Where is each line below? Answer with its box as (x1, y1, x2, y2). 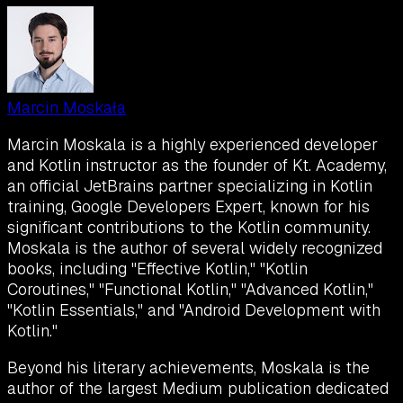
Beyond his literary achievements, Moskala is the (7, 356, 370, 378)
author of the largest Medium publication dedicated (7, 377, 389, 399)
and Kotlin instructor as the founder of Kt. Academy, (7, 154, 387, 175)
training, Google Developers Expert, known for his (7, 195, 370, 217)
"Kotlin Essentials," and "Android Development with (7, 299, 381, 320)
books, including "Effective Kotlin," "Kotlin (7, 257, 308, 279)
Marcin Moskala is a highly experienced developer (7, 133, 378, 155)
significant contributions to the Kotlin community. (7, 216, 371, 237)
